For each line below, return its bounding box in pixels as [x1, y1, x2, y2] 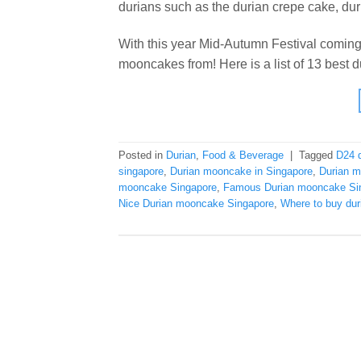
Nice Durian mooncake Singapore [118, 197, 274, 210]
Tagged [299, 149, 336, 162]
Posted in [118, 149, 166, 162]
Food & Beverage [202, 149, 284, 162]
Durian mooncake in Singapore [170, 165, 313, 178]
